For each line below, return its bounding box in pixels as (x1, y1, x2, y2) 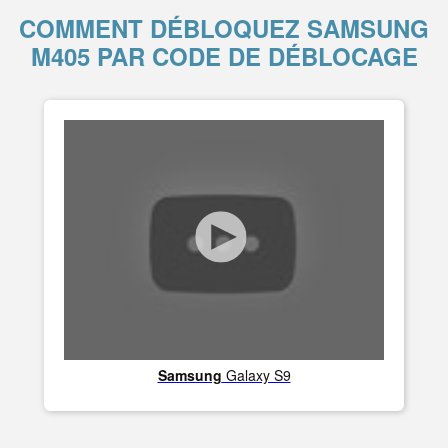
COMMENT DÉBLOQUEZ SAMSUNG (19, 11, 429, 45)
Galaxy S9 (221, 365, 291, 385)
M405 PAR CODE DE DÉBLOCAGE (30, 39, 418, 73)
